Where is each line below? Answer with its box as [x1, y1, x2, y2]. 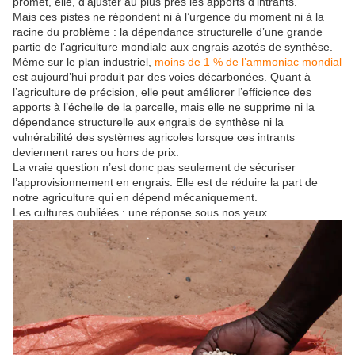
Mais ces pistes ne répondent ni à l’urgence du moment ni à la [13, 10, 324, 23]
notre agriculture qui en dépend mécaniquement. [13, 190, 258, 204]
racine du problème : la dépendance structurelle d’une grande [13, 25, 323, 38]
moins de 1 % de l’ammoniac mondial [155, 55, 342, 68]
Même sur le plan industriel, [13, 55, 155, 68]
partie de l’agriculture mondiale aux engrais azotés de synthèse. [13, 40, 333, 53]
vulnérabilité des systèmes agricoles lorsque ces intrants [13, 130, 295, 143]
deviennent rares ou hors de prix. [13, 145, 179, 158]
